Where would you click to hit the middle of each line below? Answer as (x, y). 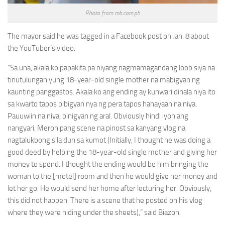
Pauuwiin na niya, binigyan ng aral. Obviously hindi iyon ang (98, 116)
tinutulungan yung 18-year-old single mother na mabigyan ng (104, 80)
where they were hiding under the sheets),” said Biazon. (94, 213)
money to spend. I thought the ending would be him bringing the (108, 164)
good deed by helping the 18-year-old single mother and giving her (112, 152)
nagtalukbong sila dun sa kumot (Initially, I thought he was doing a (109, 140)
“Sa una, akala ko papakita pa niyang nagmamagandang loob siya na (111, 68)
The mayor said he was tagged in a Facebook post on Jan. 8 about (108, 36)
